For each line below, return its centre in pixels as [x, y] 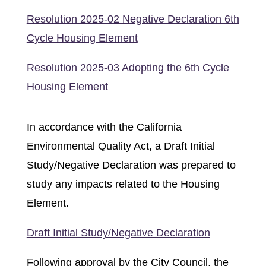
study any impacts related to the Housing [123, 184]
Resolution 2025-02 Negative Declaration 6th [133, 19]
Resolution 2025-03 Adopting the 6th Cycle [128, 68]
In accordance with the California [104, 127]
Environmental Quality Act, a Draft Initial [121, 146]
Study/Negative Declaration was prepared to [131, 165]
